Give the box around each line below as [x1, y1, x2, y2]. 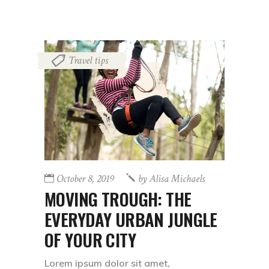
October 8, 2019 [56, 171, 114, 186]
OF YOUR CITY [44, 226, 136, 252]
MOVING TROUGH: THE [44, 185, 192, 211]
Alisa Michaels [150, 171, 205, 186]
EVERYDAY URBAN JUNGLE [44, 205, 217, 232]
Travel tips [68, 53, 108, 68]
